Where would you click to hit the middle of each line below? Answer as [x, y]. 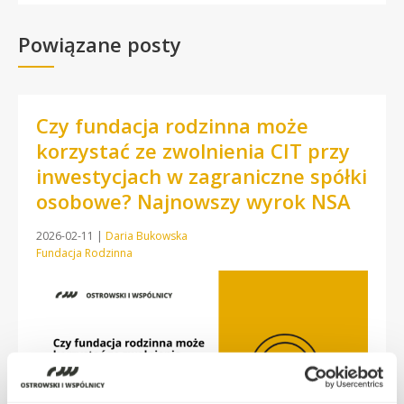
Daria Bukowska [147, 235]
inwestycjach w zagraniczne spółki [202, 175]
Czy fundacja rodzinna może [172, 125]
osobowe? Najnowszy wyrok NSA [193, 201]
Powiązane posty [100, 44]
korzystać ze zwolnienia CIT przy [193, 150]
